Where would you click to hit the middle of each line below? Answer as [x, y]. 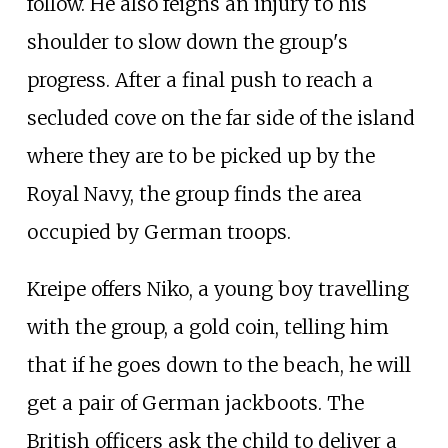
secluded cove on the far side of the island [220, 117]
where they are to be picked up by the [200, 155]
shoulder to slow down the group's [187, 41]
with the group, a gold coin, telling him [207, 326]
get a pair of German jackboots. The [195, 402]
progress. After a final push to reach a [199, 79]
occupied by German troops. [158, 231]
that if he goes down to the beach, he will [218, 364]
